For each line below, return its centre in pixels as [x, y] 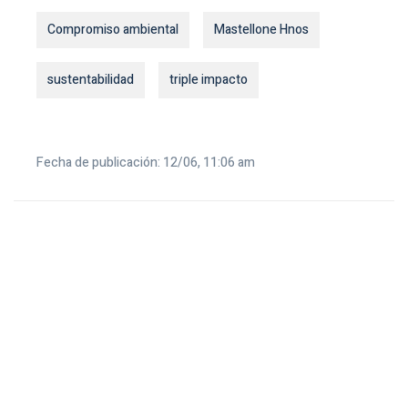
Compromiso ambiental [113, 30]
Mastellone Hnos [261, 30]
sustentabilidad [91, 80]
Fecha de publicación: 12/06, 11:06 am [146, 163]
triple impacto [209, 80]
